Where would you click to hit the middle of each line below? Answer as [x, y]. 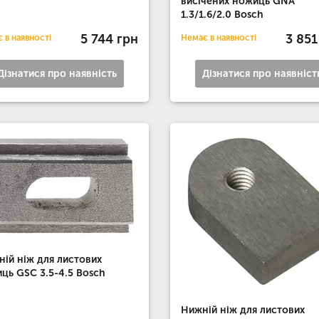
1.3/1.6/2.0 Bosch [222, 15]
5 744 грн [109, 39]
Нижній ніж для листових [242, 310]
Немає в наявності [218, 38]
